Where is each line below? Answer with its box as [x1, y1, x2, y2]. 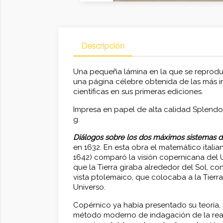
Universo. [73, 183, 106, 192]
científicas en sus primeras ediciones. [73, 87, 203, 97]
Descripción [81, 41, 124, 51]
